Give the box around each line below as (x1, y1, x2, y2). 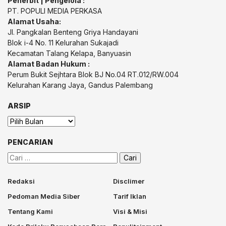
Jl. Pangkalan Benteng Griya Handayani (8, 28, 138, 37)
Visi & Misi (113, 207, 147, 216)
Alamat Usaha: (8, 17, 61, 26)
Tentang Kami (8, 207, 53, 216)
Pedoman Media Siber (8, 192, 80, 201)
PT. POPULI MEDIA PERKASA (8, 7, 102, 16)
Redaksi (8, 177, 35, 186)
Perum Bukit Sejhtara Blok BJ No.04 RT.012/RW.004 (8, 70, 179, 79)
